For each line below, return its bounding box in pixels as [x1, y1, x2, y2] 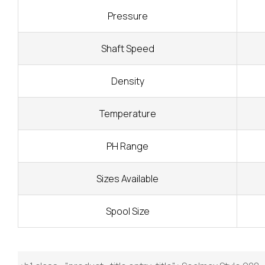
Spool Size [105, 204, 150, 218]
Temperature [99, 106, 156, 120]
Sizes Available [96, 172, 159, 185]
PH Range [106, 139, 148, 153]
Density [111, 74, 144, 88]
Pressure [107, 9, 148, 22]
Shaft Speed [101, 41, 154, 55]
